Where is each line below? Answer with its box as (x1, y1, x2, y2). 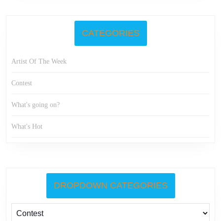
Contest (11, 79, 32, 87)
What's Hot (11, 122, 42, 130)
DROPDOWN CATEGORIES (53, 180, 168, 190)
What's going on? (11, 101, 60, 109)
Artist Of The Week (11, 57, 67, 65)
